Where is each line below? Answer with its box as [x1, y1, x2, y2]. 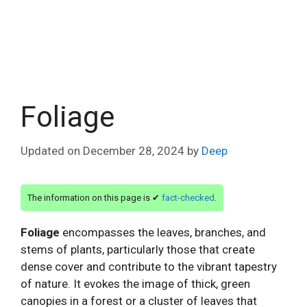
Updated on [21, 143, 83, 158]
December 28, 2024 [83, 143, 184, 158]
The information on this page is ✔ [27, 192, 162, 203]
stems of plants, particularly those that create [21, 243, 255, 256]
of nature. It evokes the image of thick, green [21, 277, 250, 291]
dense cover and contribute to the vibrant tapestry [21, 260, 277, 273]
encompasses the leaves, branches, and [60, 225, 266, 239]
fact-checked [162, 192, 214, 203]
